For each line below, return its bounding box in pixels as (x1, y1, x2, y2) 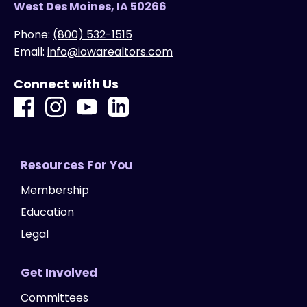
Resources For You (21, 156, 133, 173)
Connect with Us (14, 75, 119, 93)
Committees (21, 289, 88, 306)
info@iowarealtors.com (47, 44, 173, 60)
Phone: (14, 27, 50, 43)
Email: (14, 44, 45, 60)
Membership (21, 182, 89, 198)
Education (21, 204, 74, 220)
